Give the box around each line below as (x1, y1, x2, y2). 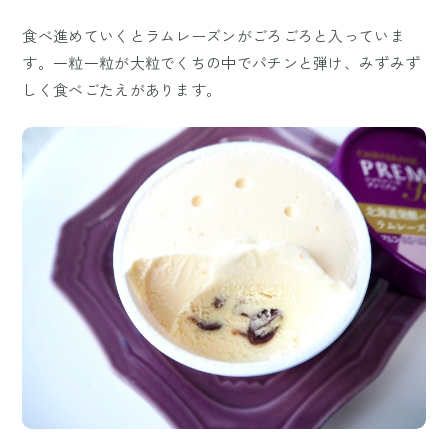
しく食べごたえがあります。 (22, 78, 222, 100)
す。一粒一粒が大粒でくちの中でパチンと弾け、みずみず (22, 51, 421, 73)
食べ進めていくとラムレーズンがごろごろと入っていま (22, 24, 405, 46)
